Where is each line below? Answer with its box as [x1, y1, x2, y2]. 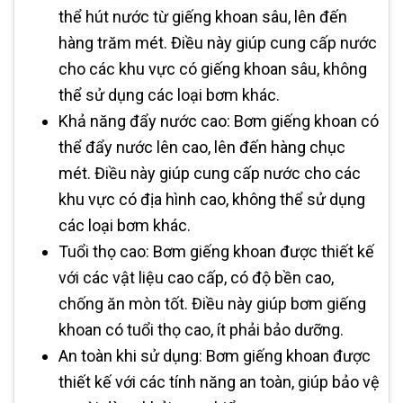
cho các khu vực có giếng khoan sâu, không [58, 59, 367, 79]
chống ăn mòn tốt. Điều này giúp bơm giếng [58, 294, 366, 314]
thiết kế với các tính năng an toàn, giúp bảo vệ [58, 372, 380, 392]
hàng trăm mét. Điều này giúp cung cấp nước [58, 33, 377, 53]
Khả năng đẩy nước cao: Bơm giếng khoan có [58, 112, 379, 131]
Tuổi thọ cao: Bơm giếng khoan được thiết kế [58, 242, 374, 262]
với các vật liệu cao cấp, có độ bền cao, [58, 268, 334, 288]
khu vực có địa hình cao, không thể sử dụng [58, 190, 365, 210]
